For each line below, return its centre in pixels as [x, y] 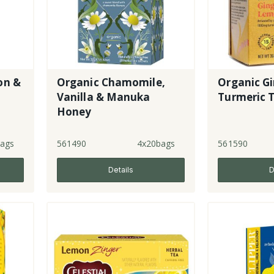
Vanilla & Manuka [103, 97]
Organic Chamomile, [111, 83]
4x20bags [156, 144]
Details [121, 170]
